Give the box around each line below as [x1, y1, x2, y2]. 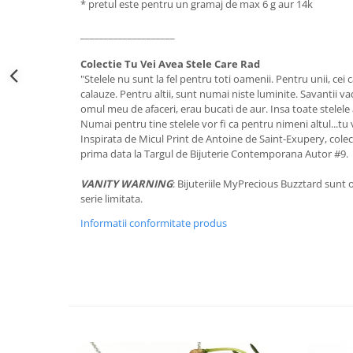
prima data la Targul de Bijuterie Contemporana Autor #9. [80, 146, 351, 161]
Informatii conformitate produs [80, 215, 227, 230]
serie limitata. [80, 191, 143, 206]
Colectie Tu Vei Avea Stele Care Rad [80, 56, 260, 71]
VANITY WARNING [80, 176, 173, 191]
